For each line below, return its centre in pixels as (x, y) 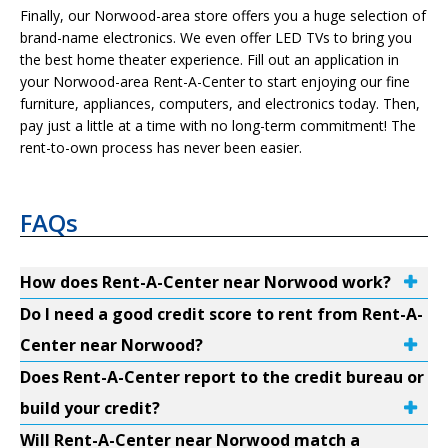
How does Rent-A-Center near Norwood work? (205, 282)
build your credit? (90, 408)
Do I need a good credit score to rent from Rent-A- (221, 314)
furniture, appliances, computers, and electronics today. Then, (220, 103)
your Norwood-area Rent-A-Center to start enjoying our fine (215, 81)
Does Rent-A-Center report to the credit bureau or (222, 377)
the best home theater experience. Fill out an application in (209, 59)
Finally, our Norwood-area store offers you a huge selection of (223, 15)
